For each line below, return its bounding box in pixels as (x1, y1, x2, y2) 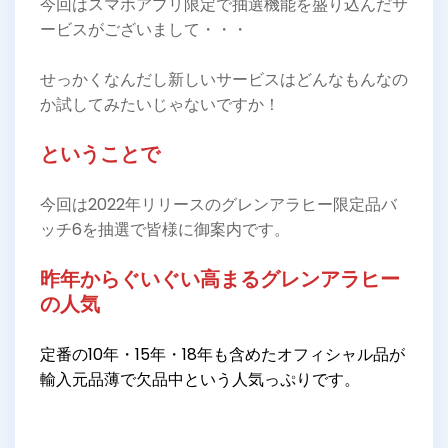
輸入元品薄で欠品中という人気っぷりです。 (40, 368, 360, 391)
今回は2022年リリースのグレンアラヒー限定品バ (40, 193, 397, 216)
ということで (40, 140, 160, 168)
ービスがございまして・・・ (40, 18, 248, 41)
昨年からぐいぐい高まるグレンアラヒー (40, 265, 400, 293)
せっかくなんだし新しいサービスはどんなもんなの (40, 68, 408, 91)
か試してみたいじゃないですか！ (40, 93, 280, 116)
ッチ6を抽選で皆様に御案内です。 (40, 218, 290, 241)
